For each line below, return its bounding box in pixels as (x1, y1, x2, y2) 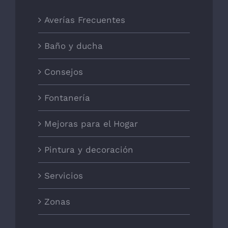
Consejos (44, 66, 83, 77)
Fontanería (44, 92, 90, 103)
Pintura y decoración (44, 144, 133, 155)
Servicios (44, 170, 83, 181)
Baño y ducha (44, 40, 103, 51)
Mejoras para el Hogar (44, 118, 138, 129)
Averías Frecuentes (44, 14, 125, 25)
